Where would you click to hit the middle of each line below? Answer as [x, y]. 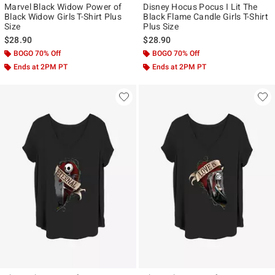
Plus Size [161, 26]
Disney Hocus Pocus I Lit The [200, 6]
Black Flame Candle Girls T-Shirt [206, 16]
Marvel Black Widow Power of [63, 6]
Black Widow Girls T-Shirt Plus [63, 16]
